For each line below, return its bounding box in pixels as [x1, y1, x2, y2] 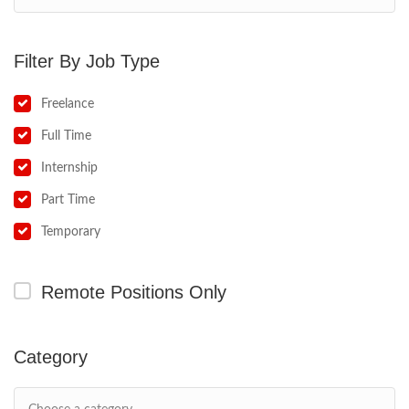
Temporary [41, 225, 100, 238]
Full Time [41, 130, 91, 142]
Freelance [41, 98, 94, 110]
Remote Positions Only [41, 282, 226, 302]
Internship [41, 162, 98, 174]
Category [14, 347, 88, 367]
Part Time [41, 194, 95, 206]
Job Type [86, 51, 160, 71]
